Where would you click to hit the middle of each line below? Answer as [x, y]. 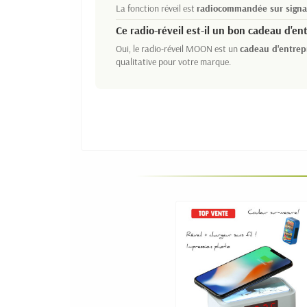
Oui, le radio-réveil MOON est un [178, 49]
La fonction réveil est [156, 9]
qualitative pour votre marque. [173, 62]
